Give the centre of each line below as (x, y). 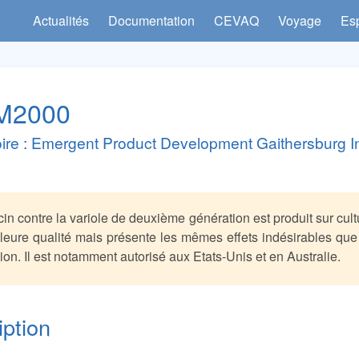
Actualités (61, 20)
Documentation (152, 20)
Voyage (300, 20)
